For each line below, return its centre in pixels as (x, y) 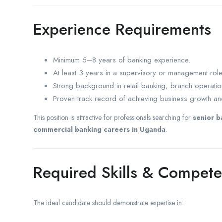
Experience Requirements (122, 29)
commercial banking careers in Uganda (99, 129)
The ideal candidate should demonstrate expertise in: (108, 202)
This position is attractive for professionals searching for (113, 117)
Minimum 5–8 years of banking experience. (122, 60)
